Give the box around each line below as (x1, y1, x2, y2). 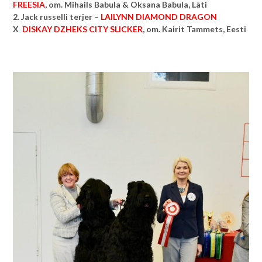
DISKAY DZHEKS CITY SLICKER (22, 23, 143, 34)
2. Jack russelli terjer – (13, 11, 101, 22)
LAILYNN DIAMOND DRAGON (101, 11, 217, 22)
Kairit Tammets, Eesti (162, 23, 246, 34)
